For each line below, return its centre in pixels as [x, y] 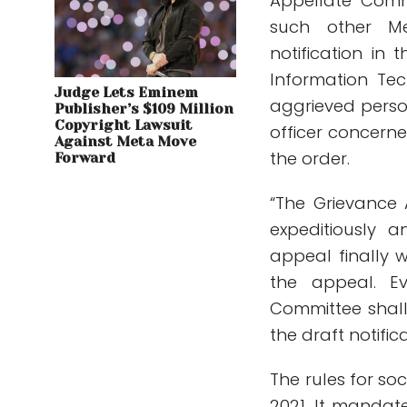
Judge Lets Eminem [126, 93]
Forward [85, 159]
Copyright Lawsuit [124, 126]
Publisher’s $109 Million [144, 109]
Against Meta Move [125, 142]
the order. [310, 159]
